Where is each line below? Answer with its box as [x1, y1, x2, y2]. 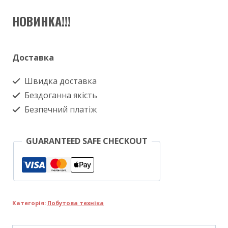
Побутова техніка [47, 199, 104, 207]
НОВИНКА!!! [12, 12, 71, 30]
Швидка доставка [22, 75, 97, 87]
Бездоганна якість [22, 90, 97, 101]
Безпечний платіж [22, 104, 97, 115]
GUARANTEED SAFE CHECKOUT [26, 135, 148, 147]
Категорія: [12, 199, 47, 207]
